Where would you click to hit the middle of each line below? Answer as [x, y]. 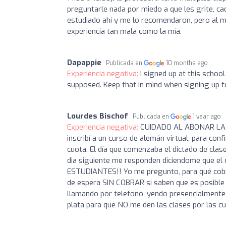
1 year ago [207, 117]
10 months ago [187, 63]
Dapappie [84, 63]
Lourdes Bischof [98, 116]
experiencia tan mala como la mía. [124, 31]
